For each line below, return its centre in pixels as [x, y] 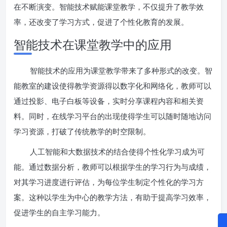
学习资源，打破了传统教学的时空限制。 [82, 131]
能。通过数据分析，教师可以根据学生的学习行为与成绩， [112, 166]
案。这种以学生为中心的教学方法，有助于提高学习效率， [112, 197]
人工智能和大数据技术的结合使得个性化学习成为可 [117, 151]
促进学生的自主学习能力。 [59, 212]
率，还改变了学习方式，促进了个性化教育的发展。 [101, 22]
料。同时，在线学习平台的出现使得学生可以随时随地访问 [112, 116]
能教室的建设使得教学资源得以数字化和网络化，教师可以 [112, 85]
